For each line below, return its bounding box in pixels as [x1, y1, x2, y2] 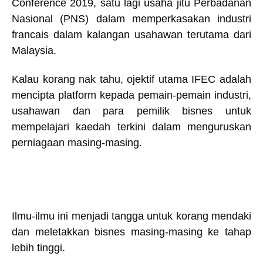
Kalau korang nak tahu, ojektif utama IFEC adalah [12, 73, 251, 86]
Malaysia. [12, 45, 56, 56]
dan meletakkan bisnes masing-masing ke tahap [12, 225, 251, 238]
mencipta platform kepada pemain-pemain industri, [12, 89, 251, 102]
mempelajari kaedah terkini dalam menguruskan [12, 121, 251, 133]
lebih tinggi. [12, 241, 65, 254]
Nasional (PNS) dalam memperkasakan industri [12, 13, 251, 25]
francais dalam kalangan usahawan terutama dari [12, 29, 251, 41]
